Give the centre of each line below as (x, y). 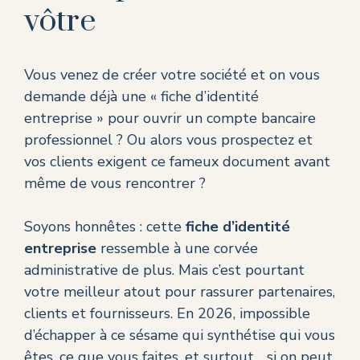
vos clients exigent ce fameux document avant (177, 162)
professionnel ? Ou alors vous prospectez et (168, 140)
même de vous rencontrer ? (115, 184)
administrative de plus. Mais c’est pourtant (164, 270)
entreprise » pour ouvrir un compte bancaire (170, 119)
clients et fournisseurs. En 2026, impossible (167, 314)
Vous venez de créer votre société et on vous (172, 75)
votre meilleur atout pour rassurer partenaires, (180, 292)
